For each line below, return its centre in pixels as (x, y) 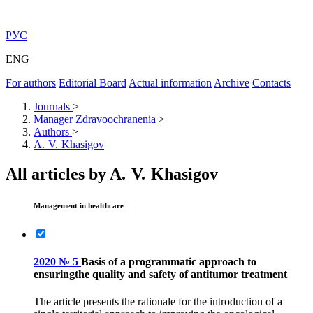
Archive (232, 83)
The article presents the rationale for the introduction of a (158, 302)
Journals (52, 107)
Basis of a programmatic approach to (169, 262)
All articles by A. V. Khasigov (112, 174)
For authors (31, 83)
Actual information (170, 83)
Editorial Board (93, 83)
